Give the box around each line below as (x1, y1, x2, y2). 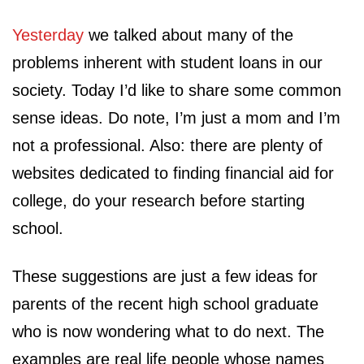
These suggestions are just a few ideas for (12, 266, 318, 285)
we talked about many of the (84, 25, 293, 44)
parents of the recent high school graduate (12, 294, 318, 313)
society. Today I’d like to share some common (12, 80, 341, 99)
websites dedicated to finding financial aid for (12, 163, 334, 182)
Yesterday (12, 25, 84, 44)
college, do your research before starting (12, 191, 305, 210)
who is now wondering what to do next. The (12, 322, 324, 340)
